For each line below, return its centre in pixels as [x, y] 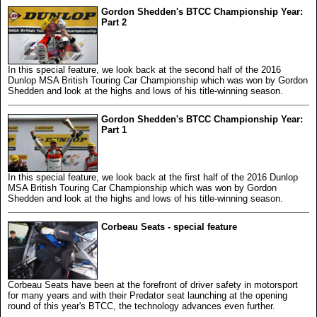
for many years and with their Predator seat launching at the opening [148, 295]
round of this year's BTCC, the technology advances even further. [142, 306]
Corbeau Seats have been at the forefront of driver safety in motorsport [153, 284]
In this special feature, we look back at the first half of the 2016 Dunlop [153, 177]
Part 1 [114, 129]
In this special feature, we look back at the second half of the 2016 [144, 69]
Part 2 [114, 22]
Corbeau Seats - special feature [169, 226]
